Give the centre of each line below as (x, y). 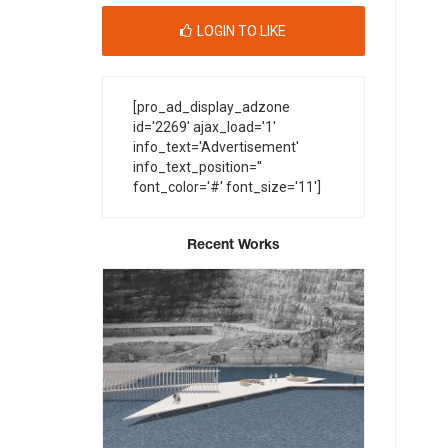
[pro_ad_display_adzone (211, 107)
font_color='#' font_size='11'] (227, 187)
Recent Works (233, 245)
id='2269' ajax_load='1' (204, 127)
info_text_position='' (197, 167)
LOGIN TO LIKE (242, 31)
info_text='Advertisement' (216, 147)
